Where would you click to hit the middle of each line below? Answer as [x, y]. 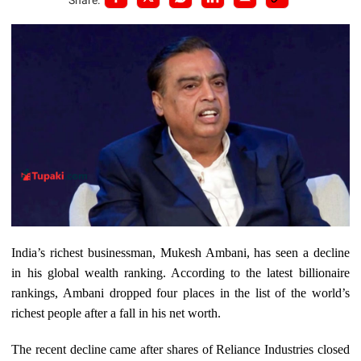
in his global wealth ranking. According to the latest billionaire [180, 273]
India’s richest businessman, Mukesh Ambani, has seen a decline [180, 253]
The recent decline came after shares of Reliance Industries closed [180, 350]
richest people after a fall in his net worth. [116, 313]
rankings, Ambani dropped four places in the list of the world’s [180, 293]
